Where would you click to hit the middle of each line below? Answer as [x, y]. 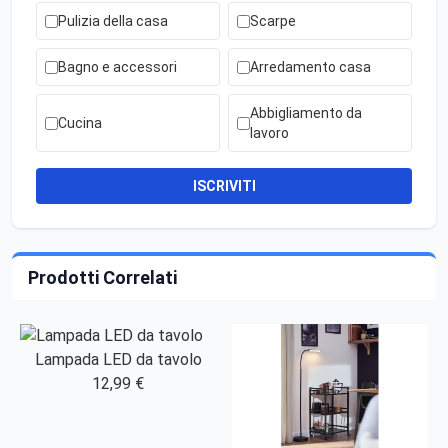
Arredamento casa [310, 67]
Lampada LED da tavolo [118, 360]
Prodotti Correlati [102, 278]
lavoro [269, 133]
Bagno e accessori [117, 67]
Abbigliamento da [306, 113]
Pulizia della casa [113, 21]
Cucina [80, 123]
